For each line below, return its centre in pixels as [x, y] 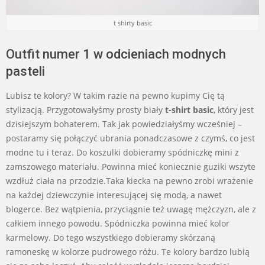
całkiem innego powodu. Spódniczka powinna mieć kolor [118, 223]
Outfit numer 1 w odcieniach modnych [116, 54]
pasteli [25, 71]
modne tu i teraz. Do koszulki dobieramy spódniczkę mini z [122, 152]
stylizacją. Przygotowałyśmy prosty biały [84, 109]
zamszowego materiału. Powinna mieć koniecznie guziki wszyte [131, 166]
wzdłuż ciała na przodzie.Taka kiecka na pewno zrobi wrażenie [130, 180]
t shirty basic [132, 22]
